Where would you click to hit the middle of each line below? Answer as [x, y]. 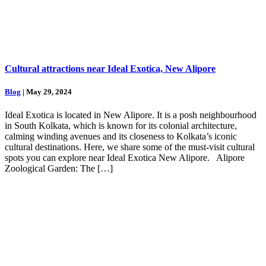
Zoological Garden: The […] [59, 169]
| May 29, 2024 [46, 92]
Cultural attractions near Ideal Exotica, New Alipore [110, 69]
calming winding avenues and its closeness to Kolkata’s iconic [121, 137]
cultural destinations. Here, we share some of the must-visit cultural [130, 147]
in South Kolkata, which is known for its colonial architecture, [121, 126]
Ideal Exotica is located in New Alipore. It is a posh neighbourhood [131, 115]
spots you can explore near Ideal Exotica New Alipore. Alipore [125, 158]
